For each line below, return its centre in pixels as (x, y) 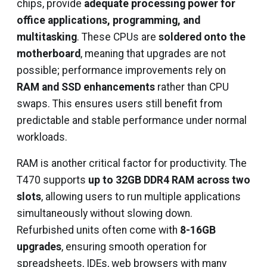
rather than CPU (192, 87)
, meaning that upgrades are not (153, 54)
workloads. (42, 137)
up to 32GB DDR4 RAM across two (169, 180)
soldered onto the (202, 37)
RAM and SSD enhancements (86, 87)
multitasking (47, 37)
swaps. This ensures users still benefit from (119, 104)
